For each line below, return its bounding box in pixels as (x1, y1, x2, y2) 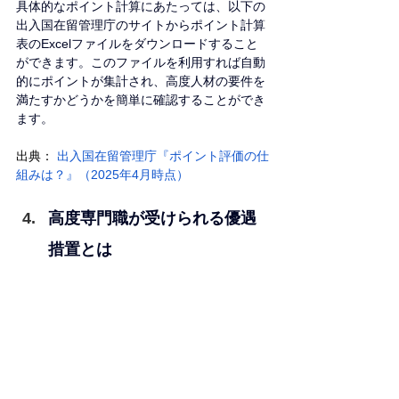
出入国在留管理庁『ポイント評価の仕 (53, 148, 269, 163)
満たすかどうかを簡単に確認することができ (16, 92, 265, 107)
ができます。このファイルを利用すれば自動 (16, 54, 265, 69)
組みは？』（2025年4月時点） (16, 167, 189, 182)
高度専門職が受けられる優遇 (48, 208, 256, 227)
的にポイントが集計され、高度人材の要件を (16, 73, 265, 88)
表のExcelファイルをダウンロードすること (16, 36, 258, 51)
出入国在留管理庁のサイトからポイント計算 (16, 17, 265, 32)
